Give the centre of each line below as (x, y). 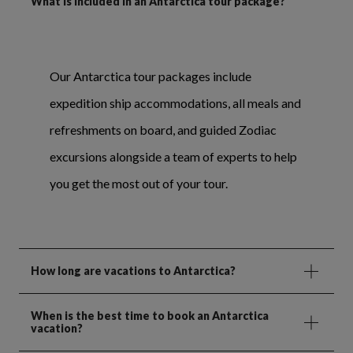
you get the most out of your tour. (139, 183)
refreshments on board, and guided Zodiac (163, 129)
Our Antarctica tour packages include (150, 76)
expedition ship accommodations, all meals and (175, 102)
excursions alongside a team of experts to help (173, 156)
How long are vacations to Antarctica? (133, 270)
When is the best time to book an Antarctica (150, 315)
